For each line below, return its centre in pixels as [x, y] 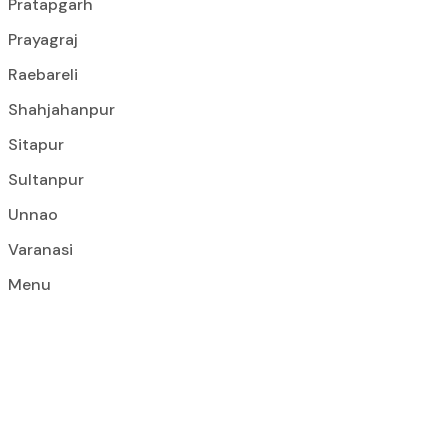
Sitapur [36, 144]
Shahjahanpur [61, 109]
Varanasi [40, 249]
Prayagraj [43, 39]
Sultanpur [46, 179]
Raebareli [43, 74]
